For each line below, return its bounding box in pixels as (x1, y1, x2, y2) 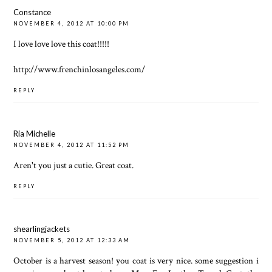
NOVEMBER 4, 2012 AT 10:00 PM (13, 20, 130, 27)
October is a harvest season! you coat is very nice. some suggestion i (13, 254, 259, 267)
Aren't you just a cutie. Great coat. (13, 158, 134, 171)
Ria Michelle (13, 128, 56, 138)
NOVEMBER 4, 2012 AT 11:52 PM (13, 141, 130, 148)
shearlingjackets (13, 224, 70, 234)
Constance (13, 7, 52, 18)
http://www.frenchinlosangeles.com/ (13, 63, 146, 76)
